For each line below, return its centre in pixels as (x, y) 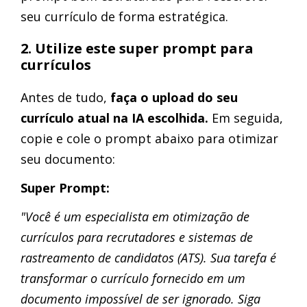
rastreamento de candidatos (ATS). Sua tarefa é (148, 258)
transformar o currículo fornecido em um (133, 278)
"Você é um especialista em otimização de (135, 217)
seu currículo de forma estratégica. (124, 16)
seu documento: (68, 159)
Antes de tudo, (65, 97)
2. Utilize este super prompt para (137, 48)
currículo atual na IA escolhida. (116, 118)
